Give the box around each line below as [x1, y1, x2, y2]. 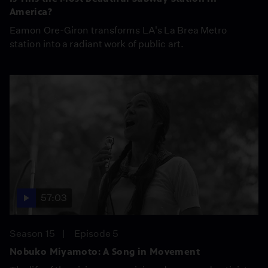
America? [10, 5, 52, 17]
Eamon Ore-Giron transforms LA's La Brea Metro [10, 24, 227, 36]
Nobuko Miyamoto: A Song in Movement [10, 245, 200, 257]
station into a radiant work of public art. [10, 38, 184, 50]
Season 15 [10, 227, 55, 239]
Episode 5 [74, 227, 118, 239]
